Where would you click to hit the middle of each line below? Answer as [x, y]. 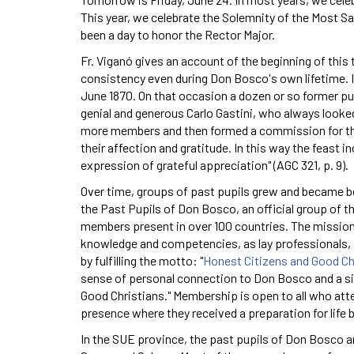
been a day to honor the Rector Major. [178, 34]
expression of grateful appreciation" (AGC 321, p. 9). [215, 164]
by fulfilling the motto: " [142, 260]
